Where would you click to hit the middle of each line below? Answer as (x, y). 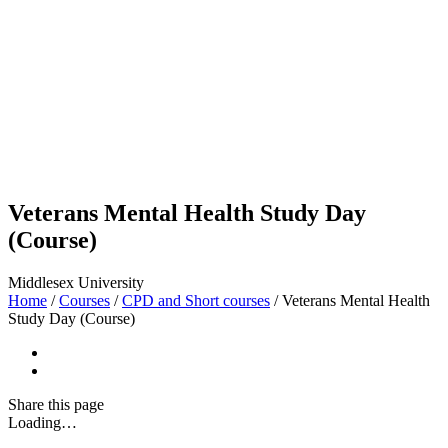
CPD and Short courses (196, 301)
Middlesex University (76, 283)
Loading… (42, 423)
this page (76, 405)
